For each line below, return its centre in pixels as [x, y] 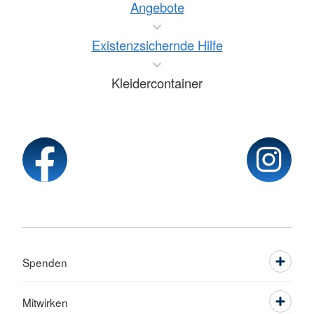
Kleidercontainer [157, 83]
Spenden [45, 262]
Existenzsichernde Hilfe [157, 45]
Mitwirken [45, 302]
